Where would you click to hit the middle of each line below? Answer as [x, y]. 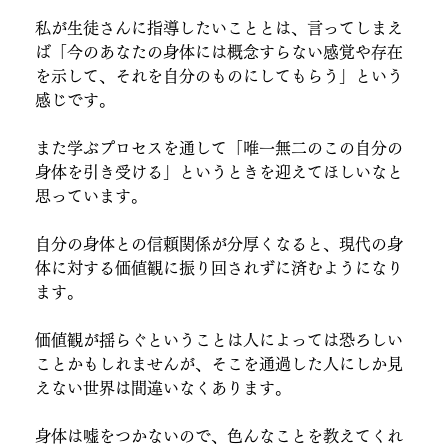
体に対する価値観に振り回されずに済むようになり [219, 267]
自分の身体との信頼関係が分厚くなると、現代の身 [219, 243]
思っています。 [91, 195]
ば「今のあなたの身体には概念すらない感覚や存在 [219, 51]
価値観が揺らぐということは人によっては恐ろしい [219, 339]
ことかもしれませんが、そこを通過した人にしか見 [219, 363]
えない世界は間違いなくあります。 [163, 387]
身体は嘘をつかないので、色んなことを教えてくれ [219, 435]
